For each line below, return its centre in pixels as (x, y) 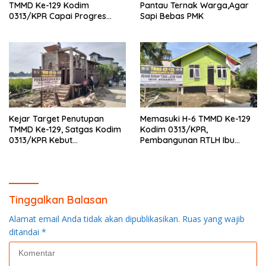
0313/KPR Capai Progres (58, 16)
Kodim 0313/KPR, (174, 130)
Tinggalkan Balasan (58, 200)
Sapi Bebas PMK (172, 16)
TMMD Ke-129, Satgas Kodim (65, 130)
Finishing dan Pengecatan (190, 162)
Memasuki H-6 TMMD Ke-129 (196, 119)
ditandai (25, 232)
